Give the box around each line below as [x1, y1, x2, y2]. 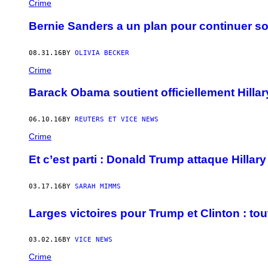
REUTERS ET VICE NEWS [75, 115, 159, 124]
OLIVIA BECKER [75, 48, 129, 57]
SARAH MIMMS [75, 182, 121, 190]
